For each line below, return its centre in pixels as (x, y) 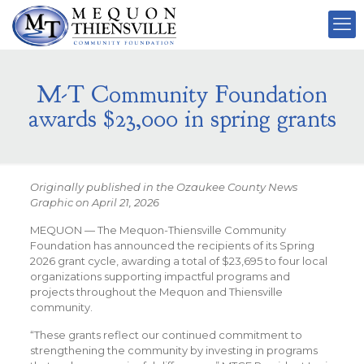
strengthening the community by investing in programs (173, 350)
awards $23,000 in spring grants (182, 119)
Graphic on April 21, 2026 (94, 202)
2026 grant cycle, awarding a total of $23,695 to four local (178, 261)
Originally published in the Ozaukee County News (163, 187)
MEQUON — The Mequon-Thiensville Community (158, 230)
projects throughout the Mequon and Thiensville (156, 292)
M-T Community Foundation (182, 94)
